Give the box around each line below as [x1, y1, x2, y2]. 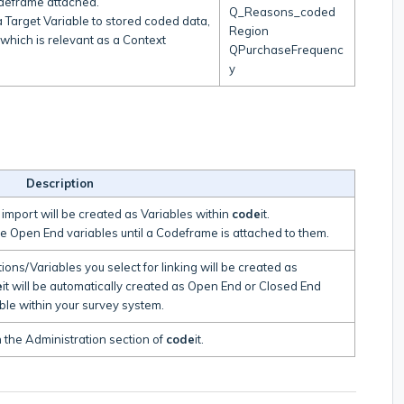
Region [229, 23, 269, 38]
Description [26, 175, 94, 190]
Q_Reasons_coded [229, 4, 335, 19]
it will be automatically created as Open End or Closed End [3, 278, 321, 293]
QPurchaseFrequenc [229, 41, 344, 57]
